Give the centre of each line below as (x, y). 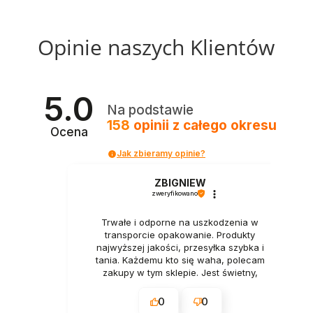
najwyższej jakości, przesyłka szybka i (180, 247)
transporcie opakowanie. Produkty (180, 234)
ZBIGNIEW (180, 183)
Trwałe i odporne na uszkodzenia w (180, 222)
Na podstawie (151, 110)
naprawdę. (180, 285)
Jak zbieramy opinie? (161, 153)
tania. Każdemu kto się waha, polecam (180, 260)
